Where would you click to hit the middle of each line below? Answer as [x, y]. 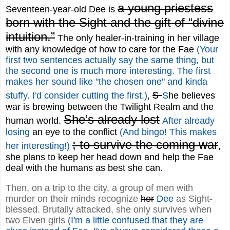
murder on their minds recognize [73, 198]
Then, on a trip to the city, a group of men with [99, 188]
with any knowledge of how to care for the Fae [101, 49]
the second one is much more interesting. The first [108, 71]
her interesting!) [38, 146]
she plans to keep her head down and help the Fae [110, 157]
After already [188, 120]
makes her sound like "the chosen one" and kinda [107, 81]
